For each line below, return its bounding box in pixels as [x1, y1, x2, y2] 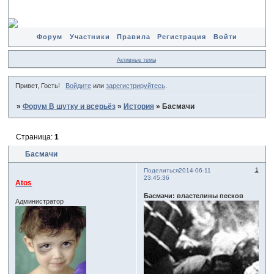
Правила [116, 33, 150, 40]
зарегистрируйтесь [105, 82, 165, 90]
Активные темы [116, 56, 156, 63]
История [123, 102, 154, 111]
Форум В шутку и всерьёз [22, 102, 116, 111]
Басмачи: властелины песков [144, 192, 244, 200]
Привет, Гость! [15, 82, 61, 90]
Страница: [15, 132, 54, 141]
